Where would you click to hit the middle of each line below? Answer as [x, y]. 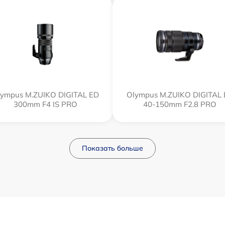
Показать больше [113, 148]
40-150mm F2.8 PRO [180, 104]
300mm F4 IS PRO [45, 104]
